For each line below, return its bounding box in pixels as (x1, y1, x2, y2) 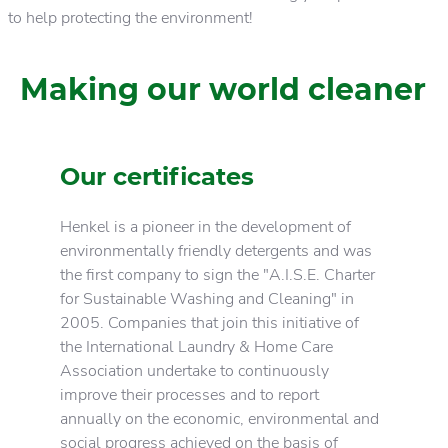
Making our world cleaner (20, 70, 426, 108)
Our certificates (60, 161, 254, 191)
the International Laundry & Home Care (60, 335, 333, 358)
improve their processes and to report (60, 383, 319, 406)
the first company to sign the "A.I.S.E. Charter (60, 263, 375, 286)
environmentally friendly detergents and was (60, 239, 372, 262)
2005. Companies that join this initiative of (60, 311, 359, 334)
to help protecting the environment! (8, 6, 253, 29)
